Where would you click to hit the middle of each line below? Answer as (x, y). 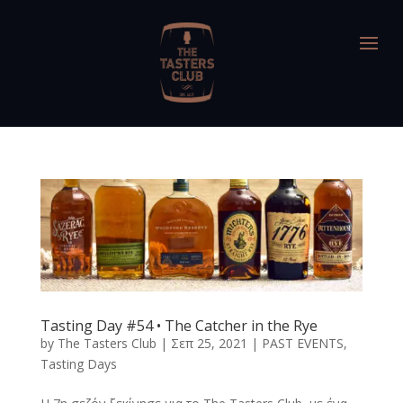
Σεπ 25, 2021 (209, 344)
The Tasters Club (107, 344)
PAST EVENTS (302, 344)
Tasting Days (78, 364)
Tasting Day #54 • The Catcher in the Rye (179, 326)
